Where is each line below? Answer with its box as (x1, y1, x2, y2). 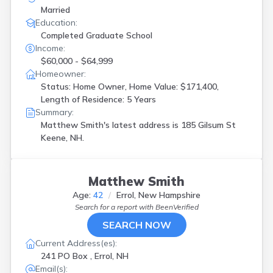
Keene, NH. (41, 132, 84, 143)
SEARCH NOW (102, 219, 171, 231)
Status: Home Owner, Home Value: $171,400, (41, 81, 219, 92)
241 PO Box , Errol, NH (41, 250, 129, 261)
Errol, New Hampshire (116, 190, 200, 200)
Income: (35, 43, 65, 54)
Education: (35, 17, 77, 28)
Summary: (35, 107, 74, 118)
